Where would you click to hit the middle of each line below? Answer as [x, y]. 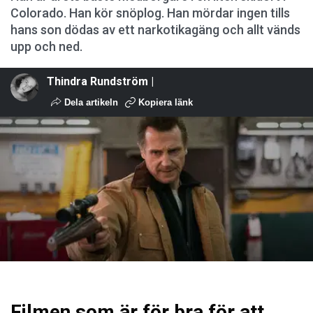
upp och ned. [46, 46]
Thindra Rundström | [100, 81]
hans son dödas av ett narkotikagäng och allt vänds [155, 29]
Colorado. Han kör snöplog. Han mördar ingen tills [150, 13]
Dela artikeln [90, 102]
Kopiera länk [166, 102]
